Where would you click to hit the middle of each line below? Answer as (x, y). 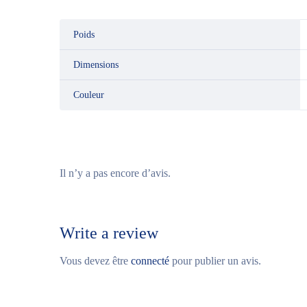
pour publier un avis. (215, 261)
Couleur (89, 95)
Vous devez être (95, 261)
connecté (150, 261)
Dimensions (96, 65)
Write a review (109, 233)
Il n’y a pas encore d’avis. (115, 173)
